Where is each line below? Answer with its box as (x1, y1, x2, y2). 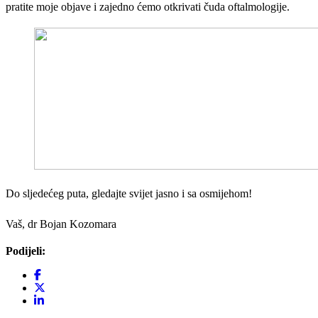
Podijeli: (6, 244, 45, 257)
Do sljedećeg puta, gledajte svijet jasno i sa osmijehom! (6, 187, 252, 199)
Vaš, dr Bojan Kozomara (6, 217, 119, 230)
